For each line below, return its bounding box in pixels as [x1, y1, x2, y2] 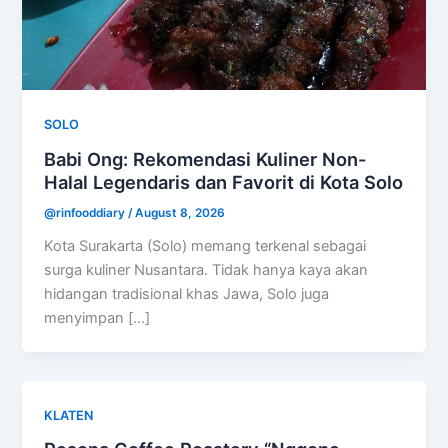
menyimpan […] [44, 308, 151, 327]
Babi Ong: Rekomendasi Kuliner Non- [44, 147, 367, 170]
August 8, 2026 [135, 205, 226, 220]
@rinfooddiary [44, 205, 129, 220]
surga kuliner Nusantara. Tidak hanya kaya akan [44, 260, 369, 279]
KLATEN [44, 407, 94, 423]
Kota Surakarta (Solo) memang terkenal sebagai [44, 236, 367, 255]
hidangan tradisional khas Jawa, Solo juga [44, 284, 330, 303]
